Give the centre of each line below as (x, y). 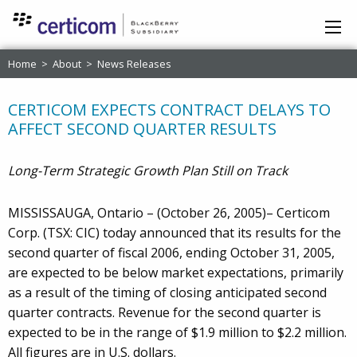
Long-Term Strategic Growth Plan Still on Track (148, 171)
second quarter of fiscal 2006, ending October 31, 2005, (171, 253)
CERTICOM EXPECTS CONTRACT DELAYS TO (169, 110)
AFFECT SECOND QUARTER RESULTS (142, 129)
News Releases (134, 64)
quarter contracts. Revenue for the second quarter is (165, 313)
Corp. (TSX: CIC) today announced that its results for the (175, 233)
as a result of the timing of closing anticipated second (167, 293)
